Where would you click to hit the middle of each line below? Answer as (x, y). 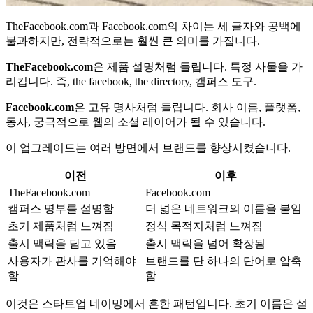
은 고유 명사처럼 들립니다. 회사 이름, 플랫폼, (187, 107)
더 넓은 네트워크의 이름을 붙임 (224, 208)
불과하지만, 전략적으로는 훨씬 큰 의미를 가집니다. (133, 41)
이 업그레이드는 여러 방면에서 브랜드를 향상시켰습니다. (148, 147)
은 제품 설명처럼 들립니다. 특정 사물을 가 (198, 66)
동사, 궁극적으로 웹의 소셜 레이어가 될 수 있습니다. (136, 122)
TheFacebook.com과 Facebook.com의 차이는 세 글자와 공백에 (153, 26)
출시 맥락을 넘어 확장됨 (205, 243)
